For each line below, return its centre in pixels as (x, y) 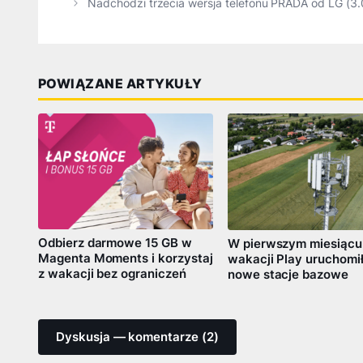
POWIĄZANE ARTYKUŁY (120, 84)
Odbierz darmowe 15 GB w (115, 243)
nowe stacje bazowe (288, 275)
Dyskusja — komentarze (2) (137, 337)
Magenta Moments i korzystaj (126, 258)
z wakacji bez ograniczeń (112, 273)
